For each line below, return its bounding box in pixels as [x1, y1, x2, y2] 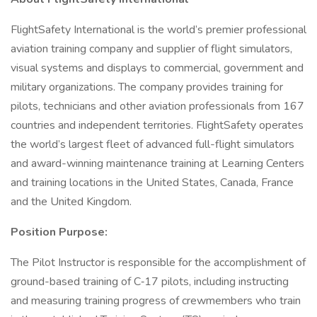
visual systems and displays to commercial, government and [11, 60, 304, 76]
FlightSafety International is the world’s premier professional [11, 22, 306, 38]
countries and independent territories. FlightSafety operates [11, 117, 304, 133]
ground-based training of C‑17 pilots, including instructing [11, 274, 289, 289]
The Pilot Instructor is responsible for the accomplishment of [11, 255, 306, 270]
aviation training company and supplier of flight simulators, [11, 41, 292, 57]
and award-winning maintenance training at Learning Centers [11, 156, 304, 171]
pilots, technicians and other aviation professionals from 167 [11, 98, 304, 114]
